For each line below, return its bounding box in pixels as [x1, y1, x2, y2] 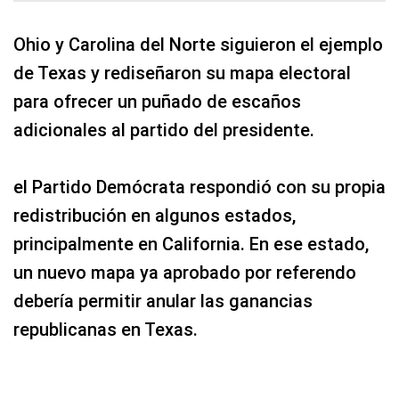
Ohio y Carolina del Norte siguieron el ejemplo [13, 34, 383, 56]
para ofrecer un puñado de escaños [13, 91, 301, 113]
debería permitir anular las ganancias [13, 290, 313, 313]
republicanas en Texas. [13, 319, 198, 341]
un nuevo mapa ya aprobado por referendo [13, 262, 356, 284]
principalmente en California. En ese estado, [13, 233, 369, 256]
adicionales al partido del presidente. [13, 119, 314, 142]
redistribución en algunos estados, [13, 205, 296, 227]
